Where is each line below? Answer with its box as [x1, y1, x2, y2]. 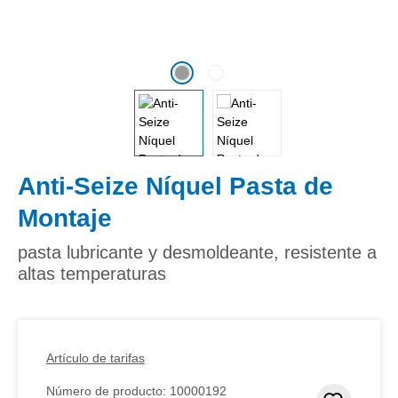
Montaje [18, 203, 112, 232]
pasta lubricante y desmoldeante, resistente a [18, 242, 377, 262]
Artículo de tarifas [46, 350, 145, 365]
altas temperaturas [18, 263, 166, 283]
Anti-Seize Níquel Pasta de [18, 171, 333, 200]
